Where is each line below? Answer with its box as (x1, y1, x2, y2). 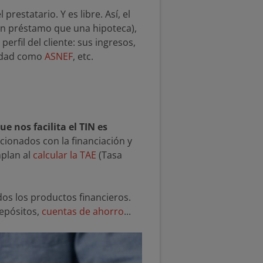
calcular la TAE (33, 149, 96, 161)
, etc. (73, 50, 93, 63)
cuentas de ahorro (42, 205, 124, 218)
